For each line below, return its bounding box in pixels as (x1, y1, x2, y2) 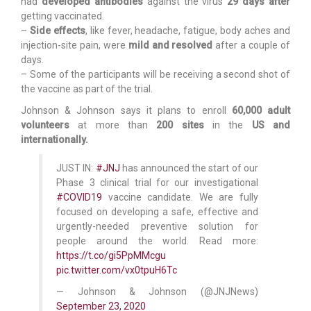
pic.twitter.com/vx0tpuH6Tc (56, 264, 178, 276)
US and (251, 119, 291, 131)
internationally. (21, 133, 88, 145)
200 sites (156, 119, 204, 131)
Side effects (29, 24, 85, 36)
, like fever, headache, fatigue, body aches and (85, 24, 291, 36)
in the (203, 119, 252, 131)
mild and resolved (128, 39, 213, 51)
